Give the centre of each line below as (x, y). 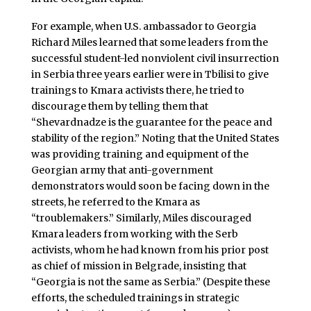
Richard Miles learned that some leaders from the (149, 42)
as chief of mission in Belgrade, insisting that (138, 266)
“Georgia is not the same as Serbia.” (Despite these (150, 281)
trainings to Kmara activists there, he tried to (137, 90)
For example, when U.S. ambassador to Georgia (143, 26)
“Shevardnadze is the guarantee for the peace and (151, 122)
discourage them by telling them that (119, 106)
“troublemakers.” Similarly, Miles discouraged (141, 218)
